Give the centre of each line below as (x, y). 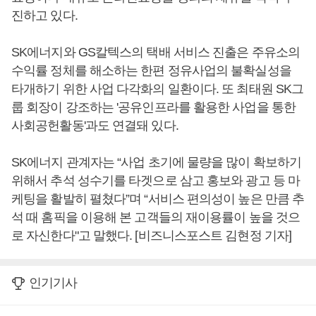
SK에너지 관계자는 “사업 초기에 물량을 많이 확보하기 (157, 163)
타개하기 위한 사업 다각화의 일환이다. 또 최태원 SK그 (158, 89)
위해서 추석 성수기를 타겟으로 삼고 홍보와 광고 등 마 (156, 181)
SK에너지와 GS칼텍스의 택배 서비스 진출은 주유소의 (156, 53)
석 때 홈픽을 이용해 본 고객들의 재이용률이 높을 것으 (156, 218)
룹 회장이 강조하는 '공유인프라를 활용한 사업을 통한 (153, 108)
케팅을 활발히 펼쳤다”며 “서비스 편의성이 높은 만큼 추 (158, 199)
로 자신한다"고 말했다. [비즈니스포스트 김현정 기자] (152, 236)
